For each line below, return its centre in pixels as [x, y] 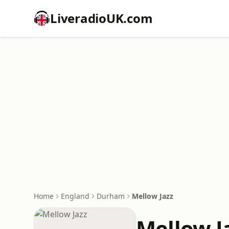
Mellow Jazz [153, 196]
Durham [111, 196]
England [75, 196]
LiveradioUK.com [101, 18]
